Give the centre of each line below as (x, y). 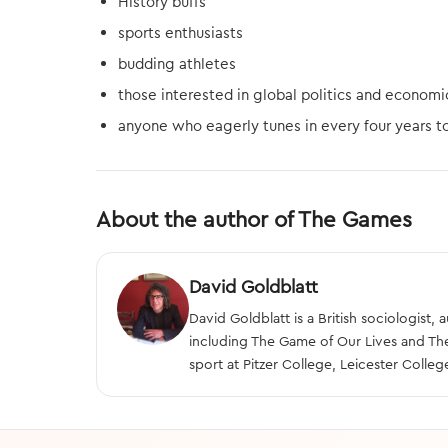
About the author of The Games (254, 219)
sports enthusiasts (180, 32)
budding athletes (177, 63)
